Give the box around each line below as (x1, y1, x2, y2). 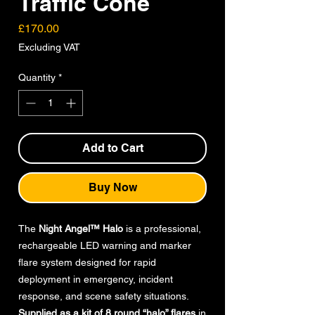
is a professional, (123, 223, 201, 235)
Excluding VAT (18, 41, 80, 53)
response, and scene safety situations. (18, 290, 189, 302)
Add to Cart (82, 141, 143, 155)
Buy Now (88, 181, 137, 195)
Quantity (18, 72, 56, 84)
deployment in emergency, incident (18, 274, 173, 285)
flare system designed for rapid (18, 257, 156, 269)
